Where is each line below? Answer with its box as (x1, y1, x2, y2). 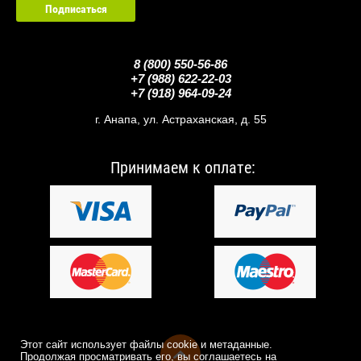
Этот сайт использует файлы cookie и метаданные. (20, 338, 272, 351)
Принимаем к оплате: (110, 157, 255, 177)
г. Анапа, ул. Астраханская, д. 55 (94, 112, 267, 126)
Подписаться (44, 2, 107, 15)
